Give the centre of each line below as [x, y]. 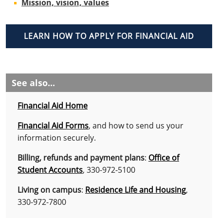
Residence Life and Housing [136, 190]
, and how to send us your [136, 125]
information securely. [57, 137]
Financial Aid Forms [53, 125]
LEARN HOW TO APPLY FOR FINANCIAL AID [109, 36]
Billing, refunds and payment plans [81, 157]
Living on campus [49, 190]
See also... [33, 82]
